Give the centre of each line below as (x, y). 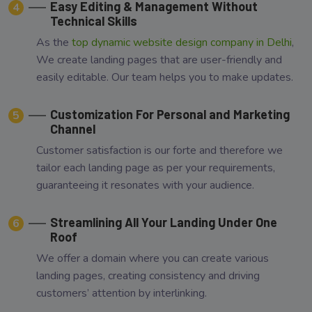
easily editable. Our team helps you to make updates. (165, 77)
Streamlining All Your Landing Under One (164, 222)
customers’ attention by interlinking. (122, 293)
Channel (73, 128)
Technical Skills (94, 21)
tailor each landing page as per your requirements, (156, 167)
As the (54, 42)
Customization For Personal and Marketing (170, 114)
